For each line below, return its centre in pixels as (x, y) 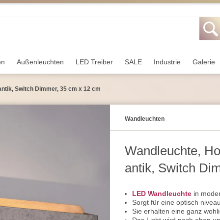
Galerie (204, 62)
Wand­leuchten (145, 119)
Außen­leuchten (40, 62)
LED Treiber (94, 62)
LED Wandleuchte (162, 193)
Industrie (167, 62)
